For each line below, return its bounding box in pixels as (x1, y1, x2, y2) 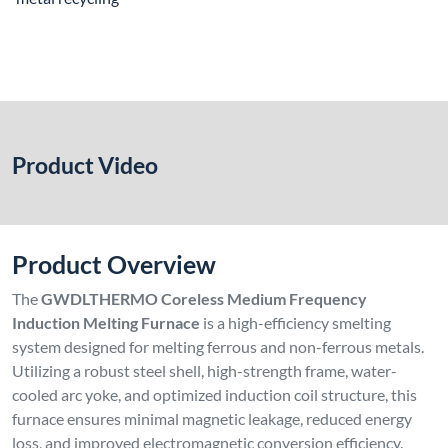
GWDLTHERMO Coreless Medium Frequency (41, 289, 367, 309)
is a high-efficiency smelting (200, 313, 391, 333)
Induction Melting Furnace (12, 313, 200, 333)
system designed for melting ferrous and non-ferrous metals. (12, 337, 424, 357)
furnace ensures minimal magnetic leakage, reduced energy (12, 409, 412, 429)
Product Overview (12, 249, 216, 280)
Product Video (12, 151, 158, 180)
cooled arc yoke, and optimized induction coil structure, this (12, 385, 417, 405)
